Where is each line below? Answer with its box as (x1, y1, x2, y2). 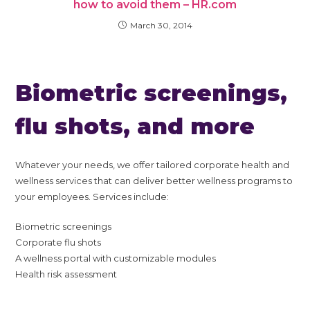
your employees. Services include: (15, 191, 170, 202)
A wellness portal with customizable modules (15, 253, 217, 264)
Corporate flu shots (15, 237, 102, 248)
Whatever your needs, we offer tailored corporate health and (15, 159, 290, 170)
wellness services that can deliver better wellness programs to (15, 175, 293, 186)
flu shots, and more (15, 113, 255, 140)
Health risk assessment (15, 268, 118, 280)
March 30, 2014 (129, 20, 192, 30)
